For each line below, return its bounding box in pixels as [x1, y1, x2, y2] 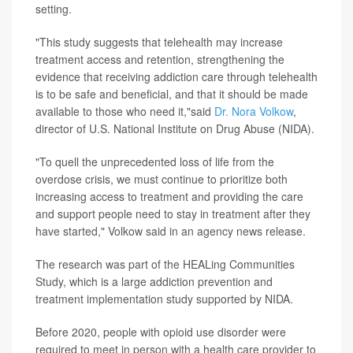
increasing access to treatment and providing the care [35, 188, 303, 205]
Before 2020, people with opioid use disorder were [35, 324, 286, 340]
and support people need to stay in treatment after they [35, 206, 310, 222]
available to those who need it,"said [35, 103, 214, 120]
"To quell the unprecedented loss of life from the [35, 154, 274, 170]
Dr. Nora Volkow [214, 103, 293, 120]
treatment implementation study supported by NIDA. [35, 291, 293, 307]
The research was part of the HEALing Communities [35, 256, 295, 273]
